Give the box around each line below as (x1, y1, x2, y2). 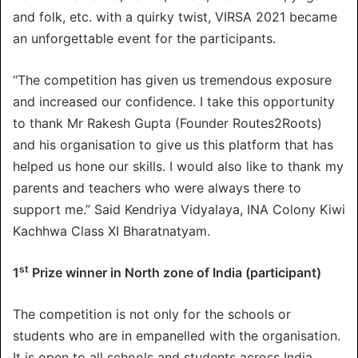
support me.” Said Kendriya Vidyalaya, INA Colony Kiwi (13, 201, 345, 217)
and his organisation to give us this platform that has (13, 136, 333, 153)
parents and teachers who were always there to (13, 179, 301, 196)
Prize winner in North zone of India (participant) (29, 264, 321, 280)
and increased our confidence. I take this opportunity (13, 93, 335, 109)
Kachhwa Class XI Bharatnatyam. (13, 222, 210, 239)
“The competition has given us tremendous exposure (13, 71, 332, 88)
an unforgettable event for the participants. (13, 30, 276, 46)
